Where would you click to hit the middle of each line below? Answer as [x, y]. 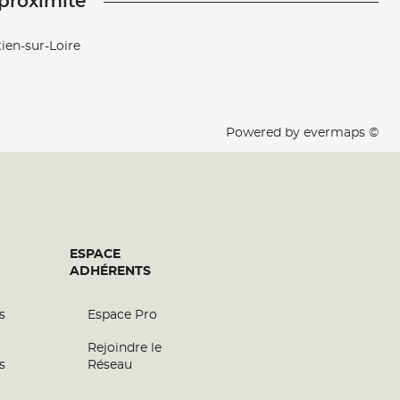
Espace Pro [122, 315]
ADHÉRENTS [110, 271]
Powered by [265, 133]
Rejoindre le [125, 348]
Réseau [110, 365]
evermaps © [341, 133]
